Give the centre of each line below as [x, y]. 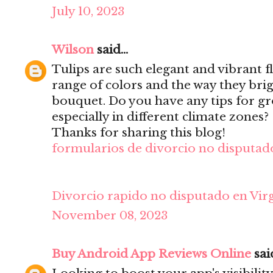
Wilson [73, 50]
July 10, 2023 [88, 12]
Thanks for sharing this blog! [139, 133]
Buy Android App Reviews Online [151, 254]
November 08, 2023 [110, 216]
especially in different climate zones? [160, 117]
